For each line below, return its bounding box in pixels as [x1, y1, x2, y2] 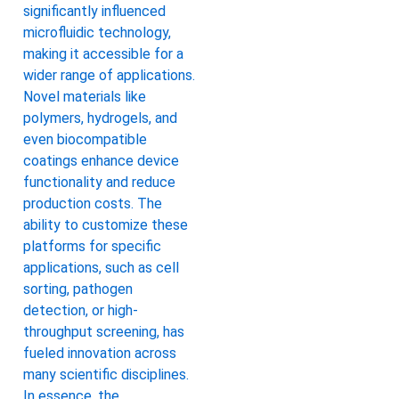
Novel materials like [23, 87, 146, 105]
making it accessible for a [23, 45, 183, 62]
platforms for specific [23, 237, 161, 255]
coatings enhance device [23, 151, 179, 169]
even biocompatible [23, 130, 147, 148]
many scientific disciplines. [23, 365, 189, 383]
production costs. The [23, 194, 162, 212]
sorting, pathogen [23, 280, 133, 297]
